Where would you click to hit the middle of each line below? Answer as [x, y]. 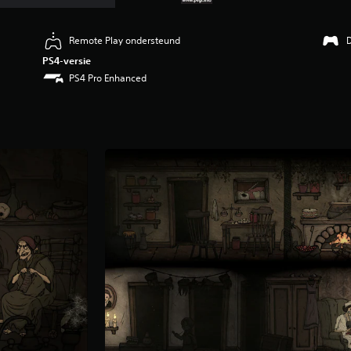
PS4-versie [67, 60]
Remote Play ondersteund [125, 40]
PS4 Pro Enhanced [108, 78]
